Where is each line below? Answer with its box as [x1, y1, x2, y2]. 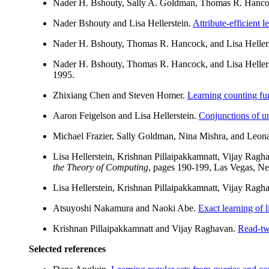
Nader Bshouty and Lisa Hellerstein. [53, 18, 193, 29]
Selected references [29, 244, 106, 255]
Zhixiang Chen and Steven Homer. [53, 90, 187, 101]
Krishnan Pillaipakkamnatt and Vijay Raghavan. [53, 223, 238, 234]
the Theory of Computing [53, 162, 148, 173]
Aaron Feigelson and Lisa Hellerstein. [53, 110, 199, 121]
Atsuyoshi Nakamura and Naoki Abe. [53, 203, 198, 214]
